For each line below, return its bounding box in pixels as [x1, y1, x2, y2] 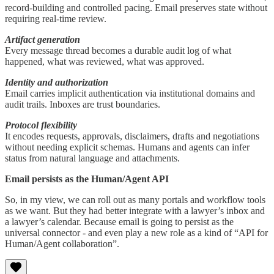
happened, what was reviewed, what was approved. [5, 56, 204, 67]
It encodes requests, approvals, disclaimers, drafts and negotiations [5, 130, 259, 141]
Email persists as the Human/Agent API [5, 173, 169, 184]
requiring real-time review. [5, 13, 106, 24]
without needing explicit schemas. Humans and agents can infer [5, 141, 250, 152]
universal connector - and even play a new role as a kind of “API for [5, 227, 268, 238]
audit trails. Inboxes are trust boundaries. [5, 98, 160, 109]
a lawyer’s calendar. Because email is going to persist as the [5, 216, 234, 227]
